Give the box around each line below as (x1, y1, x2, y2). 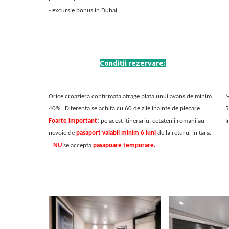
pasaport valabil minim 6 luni (76, 130, 156, 136)
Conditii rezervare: (100, 59, 166, 67)
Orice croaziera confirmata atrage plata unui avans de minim (48, 93, 212, 100)
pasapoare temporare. (93, 142, 155, 149)
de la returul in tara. (155, 130, 211, 136)
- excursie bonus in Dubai (48, 7, 117, 14)
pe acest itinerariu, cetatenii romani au (99, 118, 204, 124)
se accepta (61, 142, 93, 149)
